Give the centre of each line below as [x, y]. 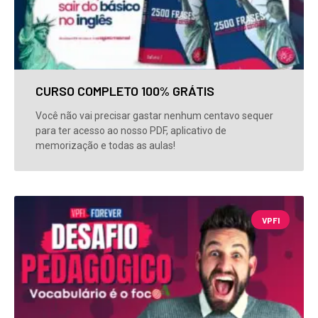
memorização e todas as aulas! [105, 146]
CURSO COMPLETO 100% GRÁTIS [125, 91]
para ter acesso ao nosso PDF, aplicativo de [131, 131]
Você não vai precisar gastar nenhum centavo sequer [154, 116]
